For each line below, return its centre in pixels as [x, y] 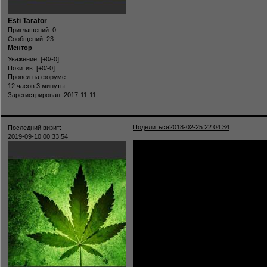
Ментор [20, 47]
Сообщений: [26, 38]
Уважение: [23, 59]
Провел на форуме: [38, 77]
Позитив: [21, 68]
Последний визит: [35, 128]
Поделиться [151, 127]
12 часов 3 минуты [36, 86]
